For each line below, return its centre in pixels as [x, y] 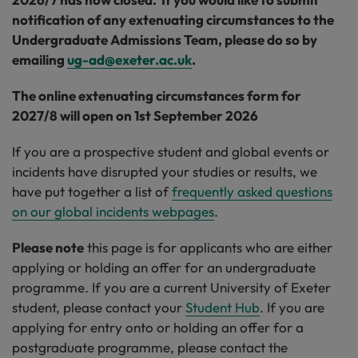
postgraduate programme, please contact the [150, 347]
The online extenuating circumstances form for [157, 95]
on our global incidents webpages [113, 211]
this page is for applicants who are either [208, 247]
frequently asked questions [252, 191]
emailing [40, 60]
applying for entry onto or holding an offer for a [158, 327]
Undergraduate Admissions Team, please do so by [165, 40]
